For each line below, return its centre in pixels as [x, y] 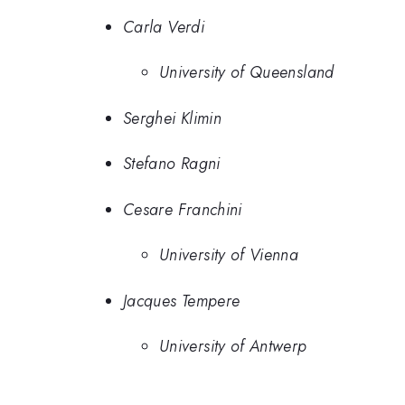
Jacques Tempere [182, 301]
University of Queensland [247, 73]
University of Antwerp [233, 347]
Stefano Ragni [172, 164]
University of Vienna [229, 255]
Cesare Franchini [183, 209]
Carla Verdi [164, 27]
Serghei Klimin [173, 118]
